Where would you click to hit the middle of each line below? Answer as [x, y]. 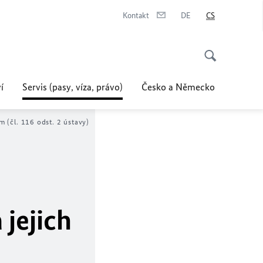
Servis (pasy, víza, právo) [73, 87]
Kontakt [136, 16]
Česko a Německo [178, 87]
